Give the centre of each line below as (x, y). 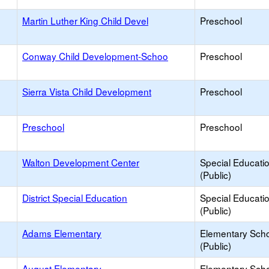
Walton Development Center (81, 162)
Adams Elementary (62, 233)
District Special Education (75, 198)
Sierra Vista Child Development (87, 91)
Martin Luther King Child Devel (85, 20)
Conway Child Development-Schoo (95, 56)
